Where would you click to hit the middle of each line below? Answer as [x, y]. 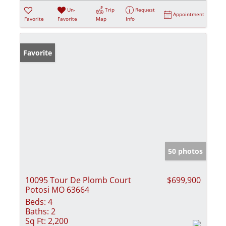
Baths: [37, 211]
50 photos [185, 151]
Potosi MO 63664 [57, 189]
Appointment [189, 14]
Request [145, 9]
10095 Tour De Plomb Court [78, 180]
